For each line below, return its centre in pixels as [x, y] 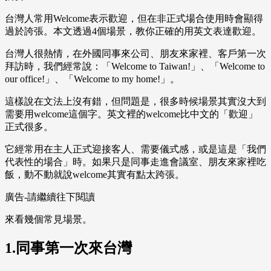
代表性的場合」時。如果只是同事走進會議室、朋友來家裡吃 [135, 162]
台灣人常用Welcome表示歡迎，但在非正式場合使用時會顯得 [134, 19]
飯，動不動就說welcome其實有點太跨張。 [95, 175]
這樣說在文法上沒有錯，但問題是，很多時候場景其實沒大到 [135, 102]
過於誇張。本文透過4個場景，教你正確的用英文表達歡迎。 [133, 31]
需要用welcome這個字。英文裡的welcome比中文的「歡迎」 [131, 114]
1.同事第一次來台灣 [68, 248]
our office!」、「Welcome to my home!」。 [92, 79]
